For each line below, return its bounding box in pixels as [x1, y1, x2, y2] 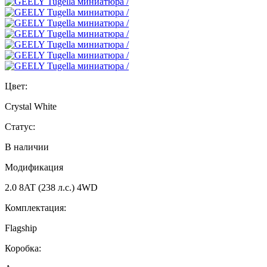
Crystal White [5, 101, 57, 112]
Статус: [5, 122, 35, 132]
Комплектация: [5, 203, 66, 213]
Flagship [5, 223, 37, 234]
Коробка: [5, 243, 41, 254]
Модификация [5, 162, 63, 173]
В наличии [5, 142, 49, 153]
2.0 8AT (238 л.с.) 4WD [5, 182, 98, 193]
